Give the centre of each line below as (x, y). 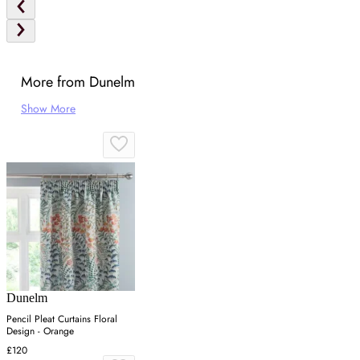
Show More (48, 109)
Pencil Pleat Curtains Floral (62, 319)
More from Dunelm (78, 82)
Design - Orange (40, 331)
